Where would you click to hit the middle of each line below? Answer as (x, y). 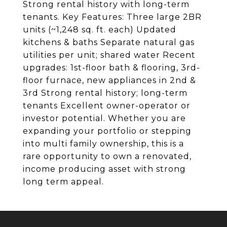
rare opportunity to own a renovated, (107, 156)
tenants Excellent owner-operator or (107, 106)
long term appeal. (63, 182)
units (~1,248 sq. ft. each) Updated (100, 30)
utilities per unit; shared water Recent (109, 55)
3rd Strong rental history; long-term (105, 93)
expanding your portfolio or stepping (107, 131)
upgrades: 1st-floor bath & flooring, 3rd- (111, 68)
